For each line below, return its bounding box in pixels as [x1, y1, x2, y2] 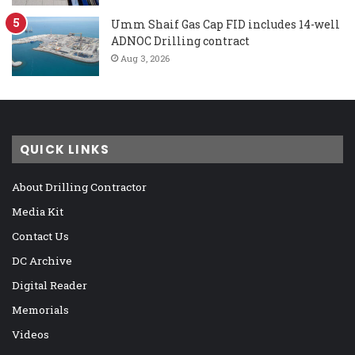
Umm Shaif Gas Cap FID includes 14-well [111, 16, 340, 32]
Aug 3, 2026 [120, 52, 170, 64]
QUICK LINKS [20, 140, 110, 158]
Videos [12, 326, 49, 342]
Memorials [12, 302, 69, 317]
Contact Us [12, 228, 69, 243]
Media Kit [12, 204, 63, 219]
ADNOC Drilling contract [111, 32, 250, 48]
